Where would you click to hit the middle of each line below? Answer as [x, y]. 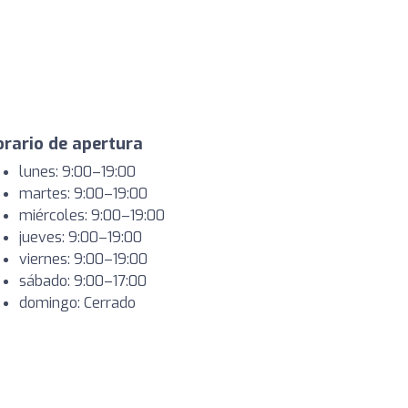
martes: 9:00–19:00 [83, 194]
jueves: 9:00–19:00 [81, 238]
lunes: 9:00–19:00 [77, 172]
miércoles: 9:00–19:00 [92, 216]
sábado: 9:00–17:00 [83, 281]
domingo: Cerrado [77, 303]
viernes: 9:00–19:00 [83, 260]
